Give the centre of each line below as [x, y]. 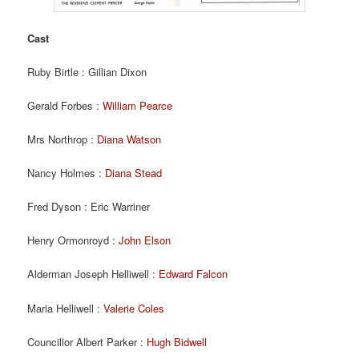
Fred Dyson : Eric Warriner [89, 207]
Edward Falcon [194, 274]
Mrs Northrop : [63, 139]
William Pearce [138, 105]
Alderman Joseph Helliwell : [93, 274]
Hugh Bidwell [177, 341]
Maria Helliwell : [66, 308]
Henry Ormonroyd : [73, 240]
